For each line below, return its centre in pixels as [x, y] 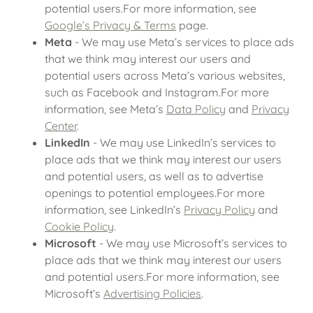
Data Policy [196, 109]
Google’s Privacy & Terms [110, 25]
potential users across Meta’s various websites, [165, 75]
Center [61, 126]
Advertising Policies [152, 293]
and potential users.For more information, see [162, 277]
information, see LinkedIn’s [114, 210]
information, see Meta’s [105, 109]
